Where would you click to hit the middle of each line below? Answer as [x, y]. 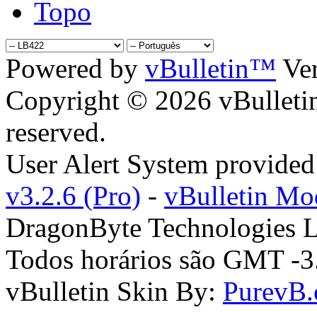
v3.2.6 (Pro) [73, 195]
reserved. [56, 132]
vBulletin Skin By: [114, 291]
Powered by [75, 68]
